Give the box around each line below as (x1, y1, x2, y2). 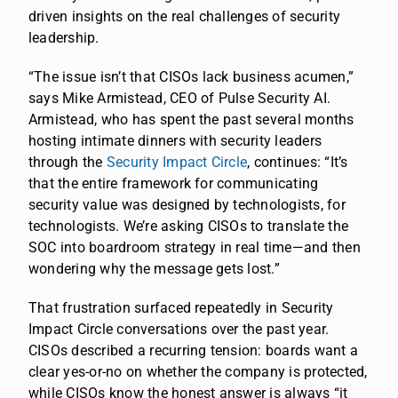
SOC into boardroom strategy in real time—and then (28, 238, 361, 256)
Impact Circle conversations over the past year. (28, 320, 330, 338)
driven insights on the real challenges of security (28, 7, 340, 25)
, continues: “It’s (247, 153, 348, 171)
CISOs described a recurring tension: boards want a (28, 341, 358, 359)
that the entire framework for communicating (28, 174, 319, 192)
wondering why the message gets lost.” (28, 259, 280, 277)
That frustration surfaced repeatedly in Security (28, 298, 334, 316)
